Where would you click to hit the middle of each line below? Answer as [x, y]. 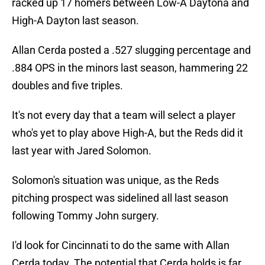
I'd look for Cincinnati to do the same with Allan [121, 245]
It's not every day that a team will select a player [124, 115]
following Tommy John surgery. [85, 216]
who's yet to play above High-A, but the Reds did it [127, 133]
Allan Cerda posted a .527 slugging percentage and [131, 50]
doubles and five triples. [67, 86]
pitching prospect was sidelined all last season [120, 198]
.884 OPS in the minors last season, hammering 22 [130, 68]
